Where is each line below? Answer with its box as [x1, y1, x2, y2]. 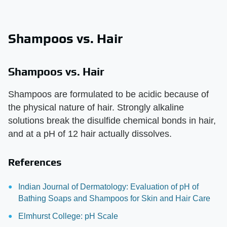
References [8, 156, 62, 168]
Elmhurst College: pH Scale [18, 211, 118, 220]
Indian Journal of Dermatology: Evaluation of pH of [18, 182, 199, 191]
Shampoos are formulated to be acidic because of [8, 89, 209, 99]
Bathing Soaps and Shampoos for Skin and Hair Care [18, 194, 210, 203]
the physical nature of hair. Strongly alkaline [8, 102, 184, 112]
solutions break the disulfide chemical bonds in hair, [8, 115, 216, 126]
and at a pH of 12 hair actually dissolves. [8, 128, 172, 139]
